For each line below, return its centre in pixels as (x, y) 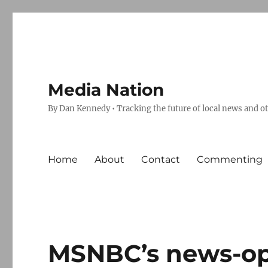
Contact (161, 159)
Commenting (230, 159)
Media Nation (106, 90)
